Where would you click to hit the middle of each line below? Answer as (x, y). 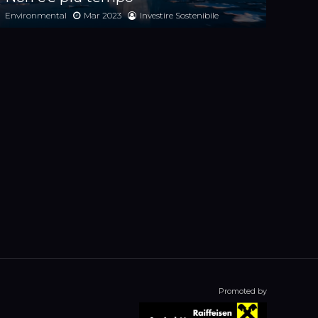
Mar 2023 (103, 15)
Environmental (36, 15)
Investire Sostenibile (179, 15)
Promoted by (243, 291)
